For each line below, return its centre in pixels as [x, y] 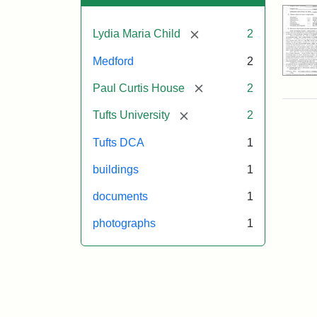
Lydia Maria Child [137, 33]
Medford [113, 61]
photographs [124, 224]
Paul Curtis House [139, 88]
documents [120, 197]
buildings [116, 170]
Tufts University [131, 115]
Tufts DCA [119, 143]
